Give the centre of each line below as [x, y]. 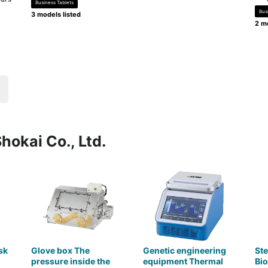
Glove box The [61, 250]
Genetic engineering [184, 250]
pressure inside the [71, 261]
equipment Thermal [183, 261]
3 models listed [56, 14]
